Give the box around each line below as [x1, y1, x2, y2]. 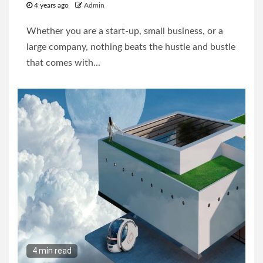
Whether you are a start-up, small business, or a [26, 26, 223, 36]
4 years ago [32, 2, 70, 9]
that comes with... [26, 58, 100, 68]
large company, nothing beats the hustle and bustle [26, 42, 235, 52]
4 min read [32, 246, 72, 256]
